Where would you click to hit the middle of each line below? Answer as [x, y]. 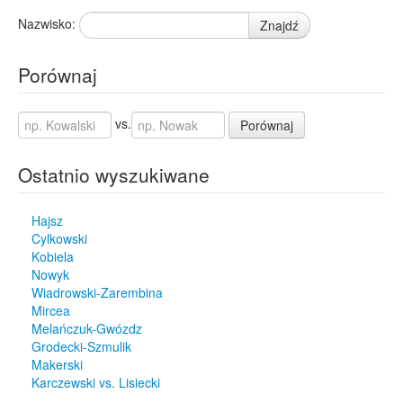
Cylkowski [59, 238]
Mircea [51, 310]
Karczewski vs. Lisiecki [96, 382]
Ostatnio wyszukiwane [114, 175]
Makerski [57, 364]
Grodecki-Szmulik [81, 346]
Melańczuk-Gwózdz [87, 328]
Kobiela [53, 256]
